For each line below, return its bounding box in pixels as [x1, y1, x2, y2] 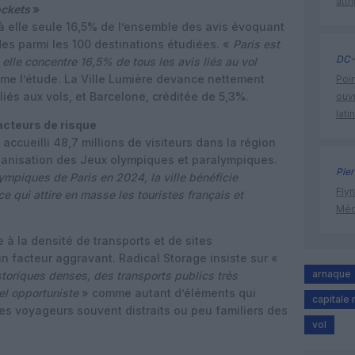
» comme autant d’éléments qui [78, 286, 256, 300]
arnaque [312, 268, 351, 281]
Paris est [233, 37, 280, 51]
